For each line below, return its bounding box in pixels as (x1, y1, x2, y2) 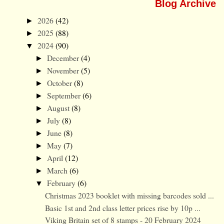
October (46, 77, 74, 88)
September (46, 90, 82, 101)
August (46, 102, 71, 113)
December (46, 52, 81, 63)
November (46, 65, 81, 76)
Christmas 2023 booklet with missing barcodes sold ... (45, 189, 214, 200)
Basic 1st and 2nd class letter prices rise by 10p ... (45, 202, 201, 213)
